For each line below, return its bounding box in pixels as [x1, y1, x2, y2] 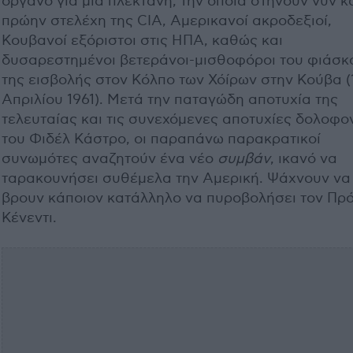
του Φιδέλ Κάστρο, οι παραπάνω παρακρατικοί [2, 131, 321, 147]
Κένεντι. [2, 210, 57, 226]
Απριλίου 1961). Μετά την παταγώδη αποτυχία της [2, 91, 338, 108]
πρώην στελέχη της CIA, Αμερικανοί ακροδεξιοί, [2, 13, 332, 29]
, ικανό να [270, 150, 337, 167]
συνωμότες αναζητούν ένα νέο [2, 150, 217, 167]
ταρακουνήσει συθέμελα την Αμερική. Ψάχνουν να [2, 170, 351, 187]
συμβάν [217, 150, 270, 167]
